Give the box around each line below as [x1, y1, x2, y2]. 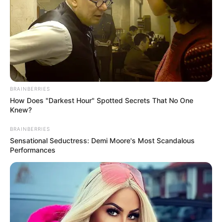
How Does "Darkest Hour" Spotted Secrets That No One [10, 96, 193, 105]
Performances [10, 146, 55, 155]
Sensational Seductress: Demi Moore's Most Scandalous [10, 136, 195, 145]
